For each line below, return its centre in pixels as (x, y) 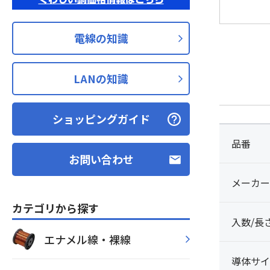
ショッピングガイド (101, 119)
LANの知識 (101, 78)
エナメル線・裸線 (87, 239)
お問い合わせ (101, 159)
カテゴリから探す (55, 208)
